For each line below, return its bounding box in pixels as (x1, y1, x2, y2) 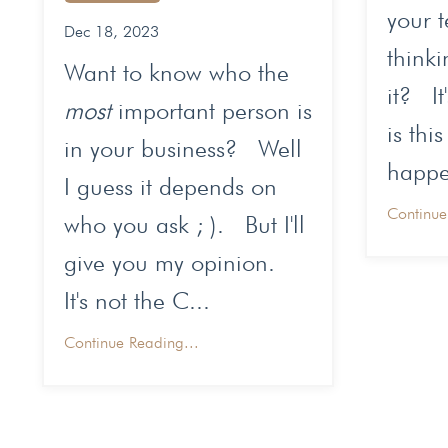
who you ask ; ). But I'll (64, 210, 305, 240)
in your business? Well (64, 134, 302, 164)
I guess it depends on (64, 172, 277, 202)
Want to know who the (64, 58, 289, 88)
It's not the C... (64, 286, 210, 316)
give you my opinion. (64, 248, 289, 278)
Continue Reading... (64, 333, 199, 353)
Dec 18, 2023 (64, 22, 159, 42)
